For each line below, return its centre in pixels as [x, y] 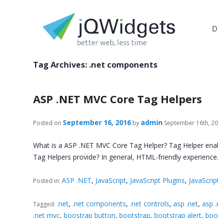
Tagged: [45, 204]
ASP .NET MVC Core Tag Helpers [118, 99]
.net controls [150, 203]
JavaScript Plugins [158, 180]
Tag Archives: [61, 65]
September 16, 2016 [97, 122]
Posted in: [48, 181]
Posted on [47, 123]
